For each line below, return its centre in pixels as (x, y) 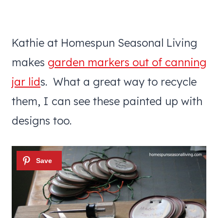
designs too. (42, 120)
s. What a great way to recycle (118, 82)
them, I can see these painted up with (107, 101)
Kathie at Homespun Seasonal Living (104, 43)
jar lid (26, 82)
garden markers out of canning (127, 62)
